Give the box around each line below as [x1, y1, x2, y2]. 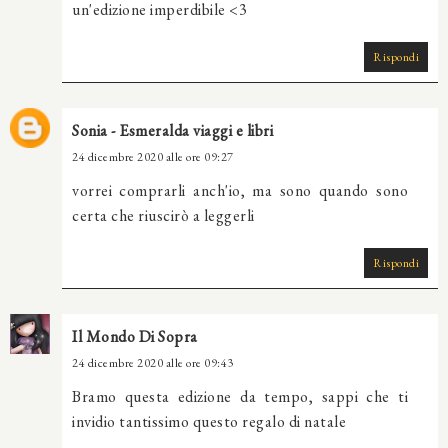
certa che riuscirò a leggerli [72, 205, 255, 227]
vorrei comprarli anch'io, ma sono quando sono [72, 180, 408, 202]
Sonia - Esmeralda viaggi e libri [72, 120, 273, 142]
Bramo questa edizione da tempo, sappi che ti [72, 386, 408, 408]
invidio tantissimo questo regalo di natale [72, 411, 346, 433]
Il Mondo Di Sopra [72, 326, 198, 348]
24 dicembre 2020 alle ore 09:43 [72, 355, 234, 372]
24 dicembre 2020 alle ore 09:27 [72, 149, 234, 166]
